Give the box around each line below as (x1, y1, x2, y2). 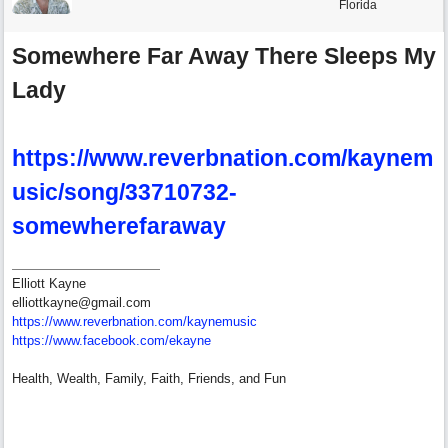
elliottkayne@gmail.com (12, 295, 151, 310)
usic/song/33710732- (12, 179, 237, 205)
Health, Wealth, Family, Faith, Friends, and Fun (12, 371, 286, 386)
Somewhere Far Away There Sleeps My (12, 43, 436, 69)
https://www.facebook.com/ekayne (12, 333, 211, 348)
